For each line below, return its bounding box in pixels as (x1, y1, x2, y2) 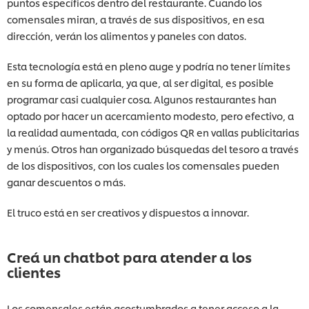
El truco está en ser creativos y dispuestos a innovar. (7, 205, 249, 219)
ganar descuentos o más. (7, 175, 126, 188)
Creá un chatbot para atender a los (7, 246, 252, 266)
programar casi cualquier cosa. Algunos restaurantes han (7, 92, 277, 106)
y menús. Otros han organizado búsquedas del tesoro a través (7, 141, 299, 155)
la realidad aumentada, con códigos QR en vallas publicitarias (7, 125, 299, 139)
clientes (7, 261, 61, 281)
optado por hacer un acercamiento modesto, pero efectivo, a (7, 108, 294, 122)
